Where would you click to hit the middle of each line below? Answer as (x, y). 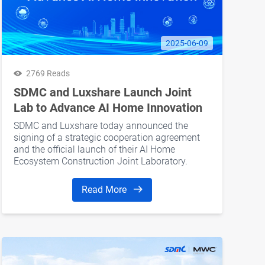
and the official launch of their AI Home (94, 149)
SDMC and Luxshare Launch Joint (102, 92)
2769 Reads (48, 73)
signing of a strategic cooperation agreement (106, 137)
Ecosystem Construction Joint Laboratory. (100, 161)
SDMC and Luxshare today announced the (101, 125)
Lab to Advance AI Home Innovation (108, 107)
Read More (105, 189)
